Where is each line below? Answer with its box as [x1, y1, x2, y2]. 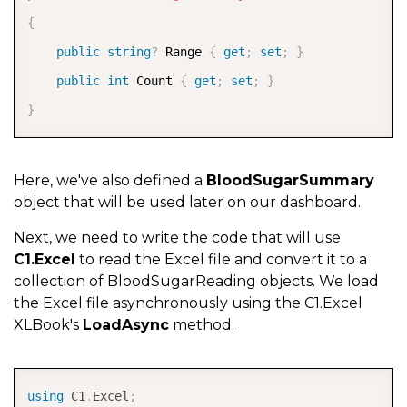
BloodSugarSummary [206, 172, 374, 190]
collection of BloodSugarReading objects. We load [14, 273, 379, 291]
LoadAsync [83, 316, 169, 334]
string [107, 45, 151, 60]
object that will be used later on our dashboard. [14, 194, 361, 212]
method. [169, 316, 234, 334]
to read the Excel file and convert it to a [75, 251, 367, 269]
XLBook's [14, 316, 83, 334]
